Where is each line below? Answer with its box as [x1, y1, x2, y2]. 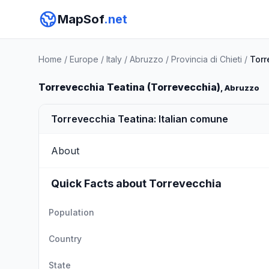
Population [49, 207, 94, 217]
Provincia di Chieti [171, 54, 242, 64]
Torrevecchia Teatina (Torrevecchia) [38, 81, 220, 93]
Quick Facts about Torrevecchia [51, 177, 222, 190]
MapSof [58, 12, 104, 26]
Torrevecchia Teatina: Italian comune [51, 113, 228, 125]
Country [49, 234, 82, 244]
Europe [70, 54, 98, 64]
